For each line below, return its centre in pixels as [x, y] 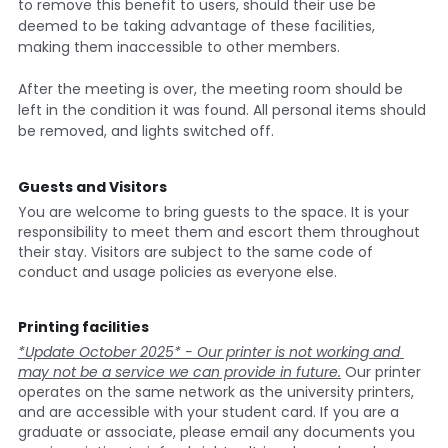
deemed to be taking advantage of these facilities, [196, 25]
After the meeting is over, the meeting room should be [210, 88]
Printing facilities [83, 326]
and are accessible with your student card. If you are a [208, 411]
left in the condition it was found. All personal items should [221, 109]
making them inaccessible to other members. [178, 46]
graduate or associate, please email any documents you [216, 431]
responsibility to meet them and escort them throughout [218, 231]
